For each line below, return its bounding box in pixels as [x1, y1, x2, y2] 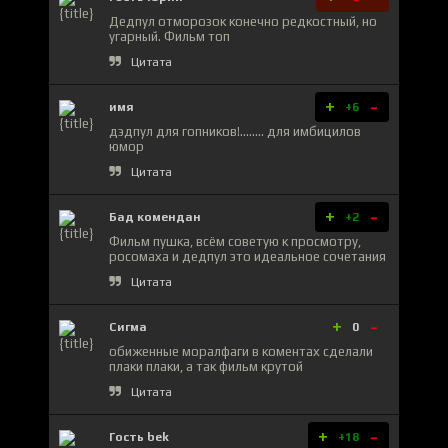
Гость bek [109, 429, 169, 444]
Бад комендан [109, 209, 201, 224]
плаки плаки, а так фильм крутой [109, 358, 303, 374]
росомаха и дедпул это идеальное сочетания [109, 248, 386, 264]
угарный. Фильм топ [109, 28, 230, 44]
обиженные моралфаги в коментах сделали [109, 343, 373, 359]
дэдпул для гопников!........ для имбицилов [109, 123, 361, 139]
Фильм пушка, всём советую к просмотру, [109, 233, 361, 249]
